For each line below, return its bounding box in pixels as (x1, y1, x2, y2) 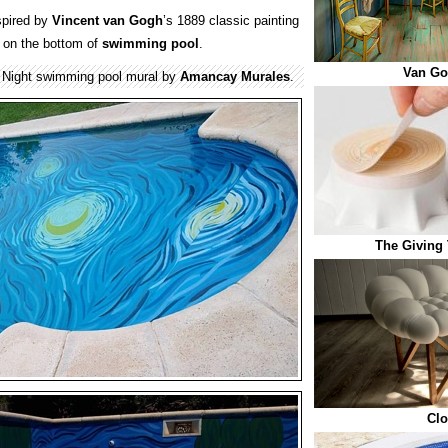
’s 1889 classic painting (163, 13, 299, 28)
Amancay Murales (180, 69, 290, 84)
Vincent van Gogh (52, 13, 163, 28)
